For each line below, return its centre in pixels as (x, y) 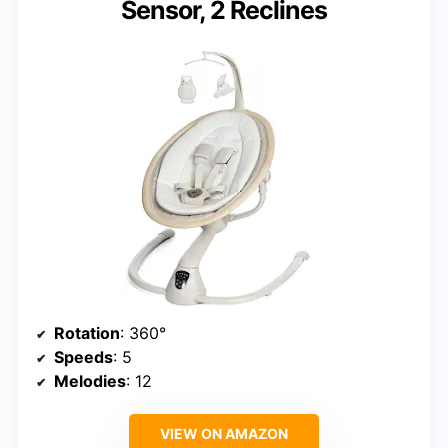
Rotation (87, 333)
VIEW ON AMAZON (224, 434)
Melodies (90, 381)
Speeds (83, 357)
